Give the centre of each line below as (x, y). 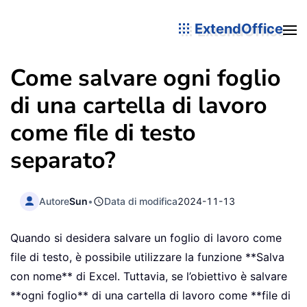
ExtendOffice (237, 28)
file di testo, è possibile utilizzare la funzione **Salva (147, 257)
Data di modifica (141, 201)
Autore (54, 201)
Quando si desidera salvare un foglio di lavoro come (146, 238)
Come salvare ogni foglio (146, 78)
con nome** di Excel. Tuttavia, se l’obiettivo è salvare (149, 277)
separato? (63, 160)
